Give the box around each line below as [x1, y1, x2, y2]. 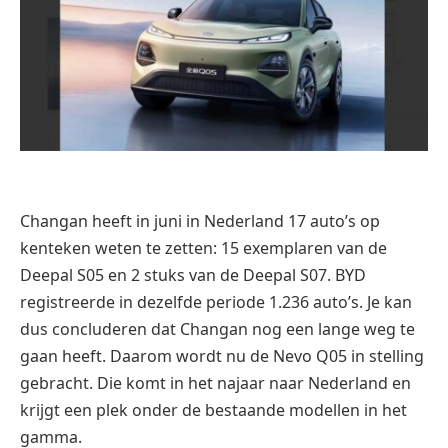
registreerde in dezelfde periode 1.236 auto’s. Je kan [20, 290, 412, 313]
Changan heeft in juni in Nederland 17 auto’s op [20, 209, 380, 232]
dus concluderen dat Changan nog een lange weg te [20, 317, 415, 340]
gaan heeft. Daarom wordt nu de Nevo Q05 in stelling [20, 344, 424, 367]
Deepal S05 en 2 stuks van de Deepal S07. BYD [20, 263, 366, 286]
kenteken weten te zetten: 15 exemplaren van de [20, 236, 387, 259]
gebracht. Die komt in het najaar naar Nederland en [20, 371, 411, 394]
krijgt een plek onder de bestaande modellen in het [20, 398, 407, 421]
